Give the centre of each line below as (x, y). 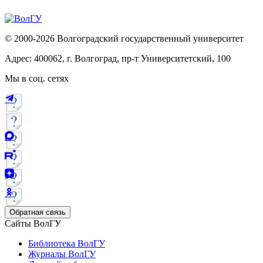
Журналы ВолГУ (62, 254)
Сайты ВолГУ (33, 224)
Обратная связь (38, 213)
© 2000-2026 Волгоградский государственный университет (124, 39)
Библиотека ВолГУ (67, 244)
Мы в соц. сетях (37, 79)
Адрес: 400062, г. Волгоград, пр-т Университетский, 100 (118, 59)
